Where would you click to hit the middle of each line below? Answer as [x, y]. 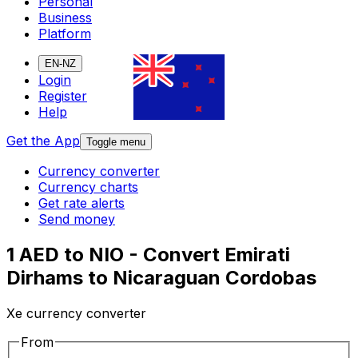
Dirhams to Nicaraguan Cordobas [161, 278]
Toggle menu [116, 142]
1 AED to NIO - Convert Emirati [148, 255]
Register [63, 96]
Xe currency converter [76, 314]
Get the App [43, 141]
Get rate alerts [82, 203]
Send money [77, 219]
